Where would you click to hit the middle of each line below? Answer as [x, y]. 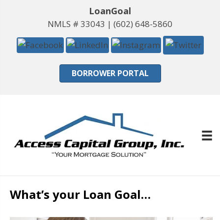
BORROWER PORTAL [110, 73]
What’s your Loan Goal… [80, 194]
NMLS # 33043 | [81, 24]
